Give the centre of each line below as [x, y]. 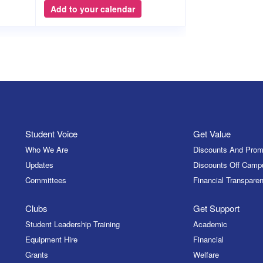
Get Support [217, 208]
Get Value [212, 133]
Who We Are [46, 149]
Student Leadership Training [72, 224]
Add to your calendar [93, 9]
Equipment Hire [51, 240]
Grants [36, 255]
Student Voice [51, 133]
